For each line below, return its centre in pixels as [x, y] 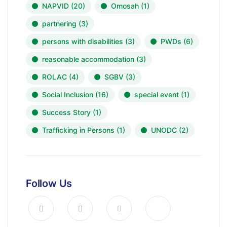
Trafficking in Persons [78, 130]
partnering [59, 24]
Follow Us [49, 183]
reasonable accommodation [88, 59]
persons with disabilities [83, 41]
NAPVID [55, 6]
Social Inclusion [68, 94]
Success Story [66, 112]
